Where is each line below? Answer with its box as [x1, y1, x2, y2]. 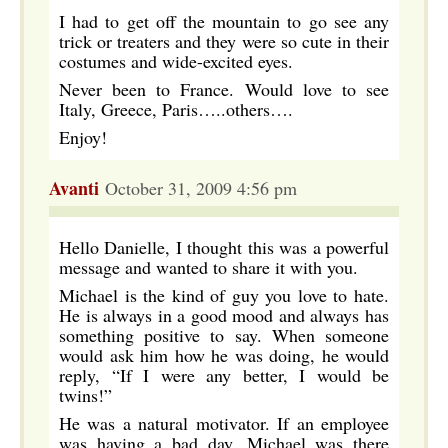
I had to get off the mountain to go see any [59, 9, 389, 33]
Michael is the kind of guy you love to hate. [59, 283, 389, 307]
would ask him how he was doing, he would [59, 343, 389, 367]
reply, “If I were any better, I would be [59, 363, 389, 387]
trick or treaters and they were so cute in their [59, 29, 389, 53]
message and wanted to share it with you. [59, 255, 358, 279]
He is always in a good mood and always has [59, 303, 389, 327]
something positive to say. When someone [59, 323, 389, 347]
